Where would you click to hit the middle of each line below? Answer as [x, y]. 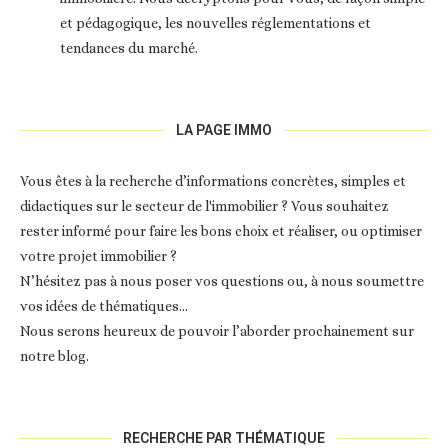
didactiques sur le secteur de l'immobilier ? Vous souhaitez [204, 206]
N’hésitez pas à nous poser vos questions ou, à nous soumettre [222, 281]
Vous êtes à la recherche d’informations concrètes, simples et [213, 181]
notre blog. [54, 356]
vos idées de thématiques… [104, 306]
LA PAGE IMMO [224, 130]
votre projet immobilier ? [98, 256]
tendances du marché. [129, 48]
